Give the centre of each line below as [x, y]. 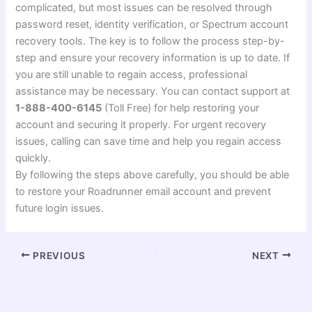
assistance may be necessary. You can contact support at [153, 91]
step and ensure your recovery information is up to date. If [153, 57]
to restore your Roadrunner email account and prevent [143, 191]
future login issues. [60, 208]
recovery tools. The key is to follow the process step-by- [150, 41]
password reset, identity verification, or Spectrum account [152, 24]
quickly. [33, 158]
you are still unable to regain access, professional [132, 74]
